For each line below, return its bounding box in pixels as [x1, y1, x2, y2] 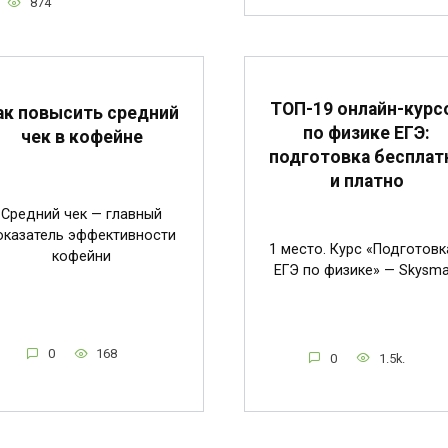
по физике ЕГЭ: [303, 122, 430, 143]
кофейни [52, 248, 111, 266]
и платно [329, 170, 404, 191]
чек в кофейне [20, 127, 143, 148]
